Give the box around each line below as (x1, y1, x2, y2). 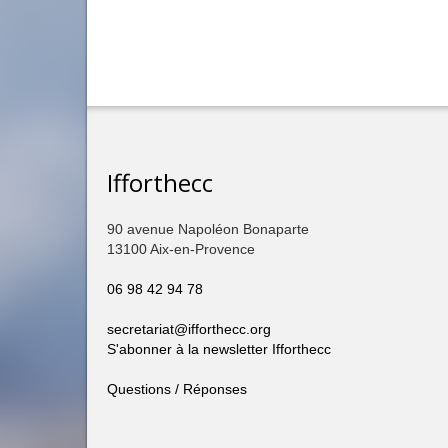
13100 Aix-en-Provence (107, 240, 255, 257)
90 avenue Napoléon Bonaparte (107, 220, 309, 237)
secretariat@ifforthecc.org (107, 320, 271, 337)
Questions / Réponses (107, 380, 247, 397)
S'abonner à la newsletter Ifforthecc (107, 340, 331, 357)
